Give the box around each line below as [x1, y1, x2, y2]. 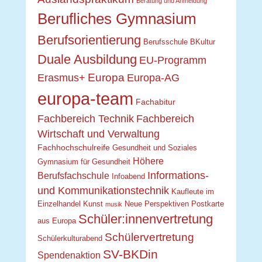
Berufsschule [143, 38, 188, 47]
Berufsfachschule [37, 170, 109, 181]
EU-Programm [139, 54, 206, 67]
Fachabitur [136, 97, 175, 107]
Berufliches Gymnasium [37, 10, 196, 28]
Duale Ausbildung [37, 52, 137, 67]
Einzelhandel [37, 200, 81, 209]
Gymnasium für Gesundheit [37, 158, 130, 167]
